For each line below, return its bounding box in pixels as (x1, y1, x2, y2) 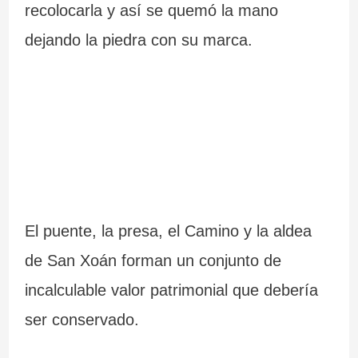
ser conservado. (24, 311, 139, 329)
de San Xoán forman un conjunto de (24, 252, 281, 270)
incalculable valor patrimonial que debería (24, 281, 318, 300)
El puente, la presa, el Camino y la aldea (24, 222, 312, 241)
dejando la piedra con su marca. (24, 31, 253, 50)
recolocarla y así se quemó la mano (24, 2, 278, 20)
